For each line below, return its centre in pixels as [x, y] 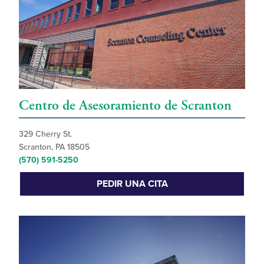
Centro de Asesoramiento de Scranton [125, 105]
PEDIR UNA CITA [132, 184]
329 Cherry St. [45, 134]
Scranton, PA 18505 [54, 147]
